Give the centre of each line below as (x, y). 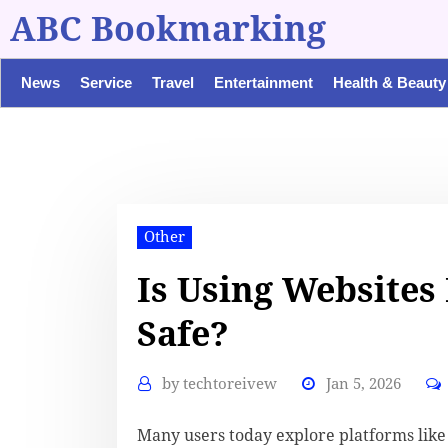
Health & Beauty (389, 82)
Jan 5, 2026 (363, 383)
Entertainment (263, 82)
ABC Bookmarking (168, 29)
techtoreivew (230, 383)
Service (106, 82)
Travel (173, 82)
